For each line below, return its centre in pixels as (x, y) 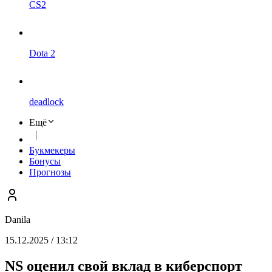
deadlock (46, 102)
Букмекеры (52, 150)
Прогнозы (50, 172)
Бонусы (45, 161)
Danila (18, 219)
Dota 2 (42, 53)
